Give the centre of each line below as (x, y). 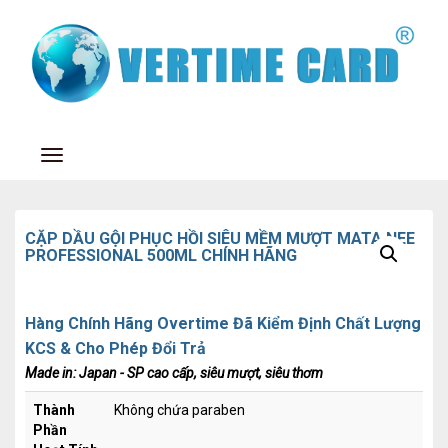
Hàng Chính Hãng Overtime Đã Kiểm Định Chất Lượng (223, 323)
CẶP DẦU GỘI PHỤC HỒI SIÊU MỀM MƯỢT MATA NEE (220, 238)
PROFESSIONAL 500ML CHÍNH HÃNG (161, 255)
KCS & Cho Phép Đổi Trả (115, 348)
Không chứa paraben (179, 409)
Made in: (52, 372)
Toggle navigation (112, 157)
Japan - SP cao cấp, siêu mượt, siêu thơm (201, 372)
